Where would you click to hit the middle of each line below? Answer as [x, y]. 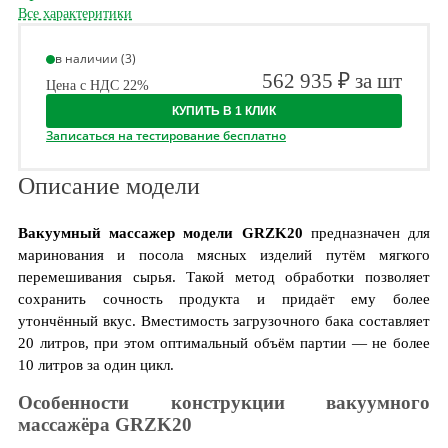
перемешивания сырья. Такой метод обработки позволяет [224, 277]
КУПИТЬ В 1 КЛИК [224, 111]
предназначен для [366, 233]
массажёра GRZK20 [105, 424]
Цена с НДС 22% [97, 85]
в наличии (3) [95, 58]
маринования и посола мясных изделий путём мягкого [224, 255]
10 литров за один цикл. [96, 365]
